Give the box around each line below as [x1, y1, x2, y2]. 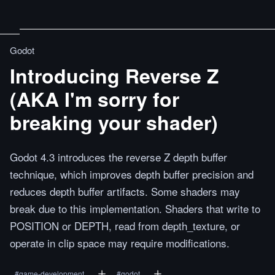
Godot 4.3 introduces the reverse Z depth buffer [10, 149, 227, 165]
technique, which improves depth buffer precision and [10, 166, 254, 182]
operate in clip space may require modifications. [10, 235, 230, 250]
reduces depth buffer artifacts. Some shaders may [10, 184, 240, 199]
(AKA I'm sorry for [10, 85, 179, 113]
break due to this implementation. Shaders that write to [10, 201, 260, 216]
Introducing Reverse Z [10, 61, 219, 90]
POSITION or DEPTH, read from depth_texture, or [10, 218, 240, 233]
